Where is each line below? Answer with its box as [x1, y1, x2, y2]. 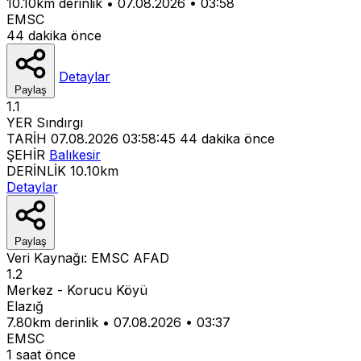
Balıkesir [49, 146, 101, 163]
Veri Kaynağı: [6, 249, 91, 266]
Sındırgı [36, 114, 83, 131]
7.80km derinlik [6, 313, 98, 330]
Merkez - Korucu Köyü [6, 281, 147, 298]
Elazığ [6, 297, 44, 314]
